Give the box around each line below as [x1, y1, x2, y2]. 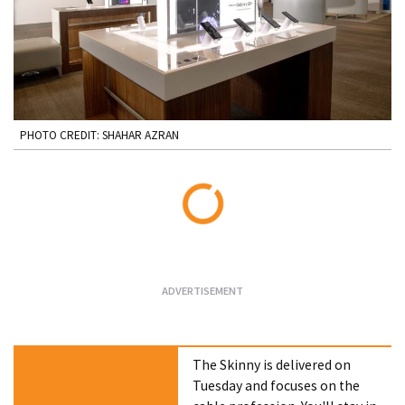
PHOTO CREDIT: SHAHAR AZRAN [19, 127, 179, 143]
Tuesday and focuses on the [193, 376, 361, 394]
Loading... [202, 225, 259, 243]
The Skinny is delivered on [193, 355, 352, 373]
